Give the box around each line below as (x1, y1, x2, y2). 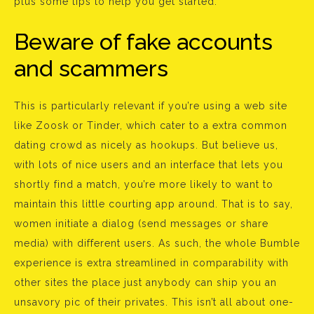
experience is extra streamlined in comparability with (14, 257, 289, 268)
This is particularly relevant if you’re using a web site (14, 100, 287, 111)
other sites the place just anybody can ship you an (14, 277, 277, 288)
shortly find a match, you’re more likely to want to (14, 179, 273, 190)
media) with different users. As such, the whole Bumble (14, 238, 300, 249)
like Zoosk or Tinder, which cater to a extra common (14, 120, 287, 131)
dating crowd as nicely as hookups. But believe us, (14, 139, 278, 151)
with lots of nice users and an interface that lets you (14, 159, 283, 170)
